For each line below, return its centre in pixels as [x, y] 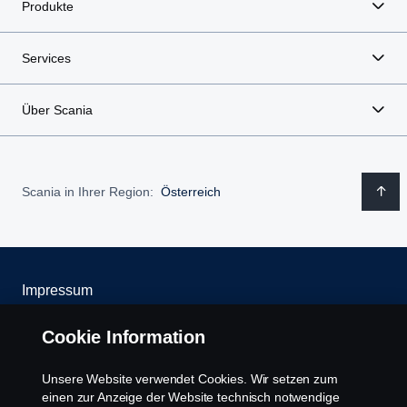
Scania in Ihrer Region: [88, 191]
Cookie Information [124, 337]
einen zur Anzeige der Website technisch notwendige [191, 397]
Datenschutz [62, 334]
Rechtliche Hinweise [89, 378]
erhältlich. [203, 17]
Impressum [57, 291]
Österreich [191, 191]
